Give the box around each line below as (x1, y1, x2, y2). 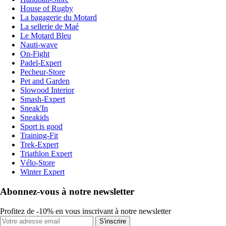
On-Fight (20, 49, 49, 59)
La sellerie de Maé (20, 22, 79, 31)
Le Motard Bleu (20, 31, 71, 40)
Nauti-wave (20, 40, 58, 49)
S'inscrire (99, 217, 126, 225)
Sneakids (20, 113, 49, 122)
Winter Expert (20, 167, 65, 177)
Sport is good (20, 122, 63, 131)
